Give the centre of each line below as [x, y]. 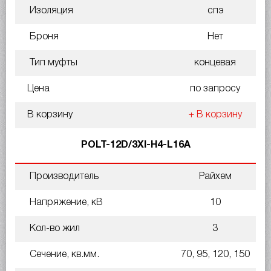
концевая [215, 63]
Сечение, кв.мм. [63, 254]
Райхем [215, 176]
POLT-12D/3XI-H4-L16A [135, 145]
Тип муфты [52, 63]
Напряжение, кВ [65, 202]
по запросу [215, 89]
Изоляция [50, 11]
